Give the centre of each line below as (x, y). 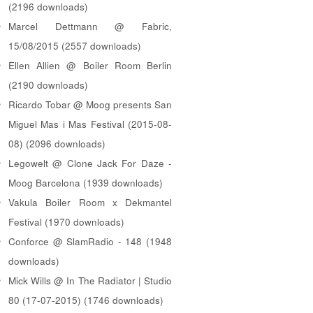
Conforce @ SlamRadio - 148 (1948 (90, 241)
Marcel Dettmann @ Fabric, (90, 26)
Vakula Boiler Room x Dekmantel (90, 202)
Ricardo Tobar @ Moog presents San (90, 104)
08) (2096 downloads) (57, 143)
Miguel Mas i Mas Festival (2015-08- (90, 124)
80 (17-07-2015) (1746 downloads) (86, 300)
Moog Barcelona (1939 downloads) (86, 182)
